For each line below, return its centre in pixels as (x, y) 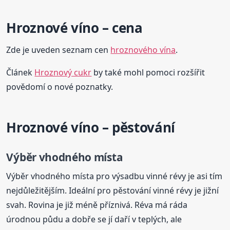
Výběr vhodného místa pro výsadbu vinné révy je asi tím (114, 176)
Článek (21, 73)
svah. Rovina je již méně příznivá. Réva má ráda (97, 205)
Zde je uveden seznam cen (59, 50)
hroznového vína (143, 50)
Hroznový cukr (63, 73)
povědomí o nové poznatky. (60, 87)
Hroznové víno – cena (74, 28)
